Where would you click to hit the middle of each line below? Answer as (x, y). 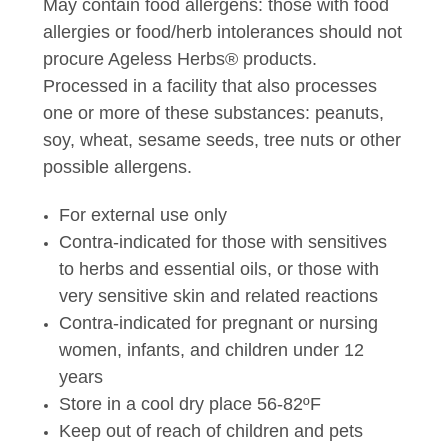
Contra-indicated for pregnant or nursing (219, 322)
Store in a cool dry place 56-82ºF (190, 403)
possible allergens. (117, 166)
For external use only (143, 214)
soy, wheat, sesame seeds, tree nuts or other (222, 139)
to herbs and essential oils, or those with (219, 268)
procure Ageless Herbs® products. (180, 58)
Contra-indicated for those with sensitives (223, 241)
